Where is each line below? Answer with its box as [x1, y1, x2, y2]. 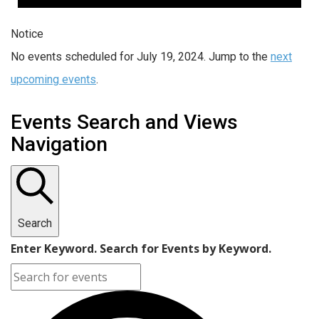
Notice [11, 26, 43, 41]
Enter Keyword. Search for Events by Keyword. [11, 240, 271, 256]
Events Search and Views [11, 110, 238, 134]
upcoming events [11, 72, 96, 86]
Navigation [11, 132, 108, 156]
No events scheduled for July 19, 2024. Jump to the [11, 49, 271, 63]
